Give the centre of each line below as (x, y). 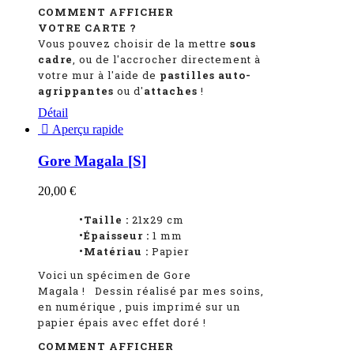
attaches (171, 90)
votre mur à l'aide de (99, 75)
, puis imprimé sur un (180, 307)
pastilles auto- (205, 75)
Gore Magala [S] (92, 160)
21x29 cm (156, 220)
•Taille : (83, 220)
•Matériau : (93, 252)
